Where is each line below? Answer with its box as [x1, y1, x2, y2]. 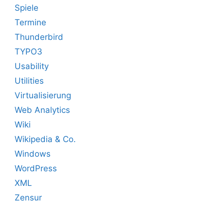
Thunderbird [15, 32, 63, 42]
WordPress [15, 163, 57, 173]
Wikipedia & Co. [15, 134, 76, 144]
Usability [15, 61, 49, 71]
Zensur [15, 192, 42, 202]
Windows [15, 148, 51, 159]
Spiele [15, 2, 38, 13]
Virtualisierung [15, 90, 71, 100]
